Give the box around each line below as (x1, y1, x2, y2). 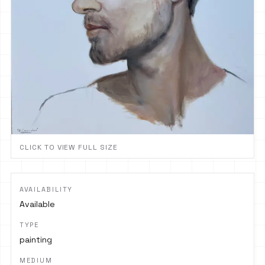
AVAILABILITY (19, 185, 73, 193)
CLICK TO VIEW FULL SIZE (19, 142, 118, 152)
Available (19, 198, 55, 209)
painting (19, 234, 52, 245)
